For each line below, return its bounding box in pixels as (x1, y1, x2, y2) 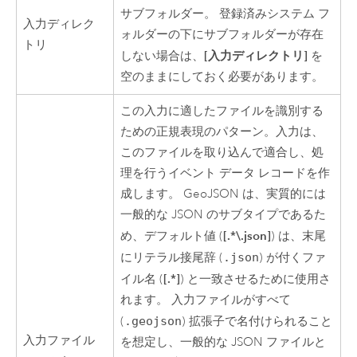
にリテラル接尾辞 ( (120, 249, 224, 265)
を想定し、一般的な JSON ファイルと (120, 334, 327, 350)
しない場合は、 (120, 48, 205, 64)
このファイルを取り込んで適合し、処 (120, 144, 324, 160)
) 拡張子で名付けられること (182, 313, 333, 329)
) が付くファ (259, 249, 327, 265)
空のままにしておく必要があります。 (120, 69, 324, 84)
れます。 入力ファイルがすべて (120, 292, 292, 308)
